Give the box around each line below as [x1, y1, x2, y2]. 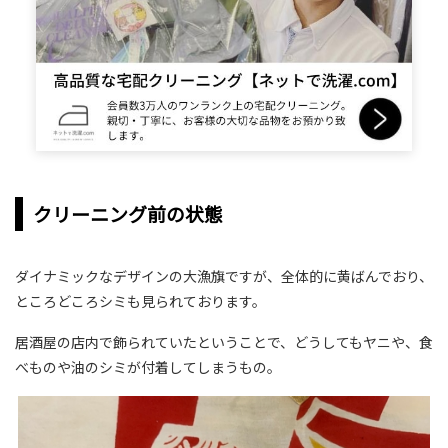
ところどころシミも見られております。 [15, 291, 266, 312]
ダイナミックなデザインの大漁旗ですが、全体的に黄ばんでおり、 [15, 266, 433, 287]
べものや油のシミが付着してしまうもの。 [15, 357, 281, 378]
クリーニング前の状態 [33, 200, 223, 228]
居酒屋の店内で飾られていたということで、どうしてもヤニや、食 [15, 332, 433, 353]
